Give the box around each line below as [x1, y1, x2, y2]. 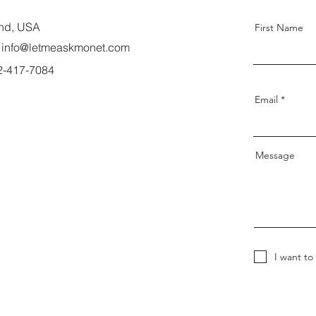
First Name [254, 21, 303, 35]
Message [255, 149, 295, 162]
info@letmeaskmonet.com [1, 40, 130, 55]
